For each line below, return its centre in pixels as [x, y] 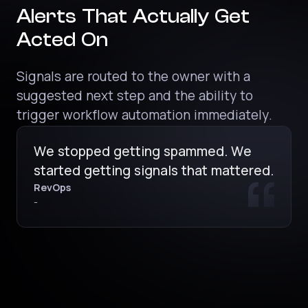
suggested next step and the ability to [134, 97]
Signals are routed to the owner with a [133, 78]
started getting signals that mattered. [153, 172]
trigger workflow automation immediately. [144, 116]
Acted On [62, 40]
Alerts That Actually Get [133, 16]
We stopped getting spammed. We [142, 153]
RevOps [52, 189]
